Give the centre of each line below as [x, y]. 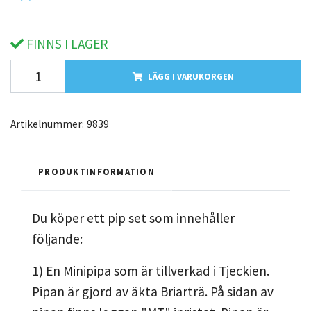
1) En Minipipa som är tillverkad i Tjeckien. [151, 270]
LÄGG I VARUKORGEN [191, 76]
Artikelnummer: [47, 124]
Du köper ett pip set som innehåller [133, 218]
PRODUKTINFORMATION [97, 171]
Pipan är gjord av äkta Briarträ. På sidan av [153, 291]
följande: [57, 238]
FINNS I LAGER [66, 43]
